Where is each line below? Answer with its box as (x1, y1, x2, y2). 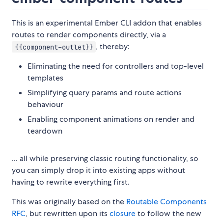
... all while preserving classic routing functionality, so (12, 153, 198, 164)
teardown (27, 126, 62, 137)
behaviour (27, 99, 63, 110)
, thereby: (96, 41, 130, 52)
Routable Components (126, 196, 207, 207)
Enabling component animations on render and (27, 114, 194, 125)
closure (110, 208, 136, 219)
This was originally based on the (12, 196, 126, 207)
